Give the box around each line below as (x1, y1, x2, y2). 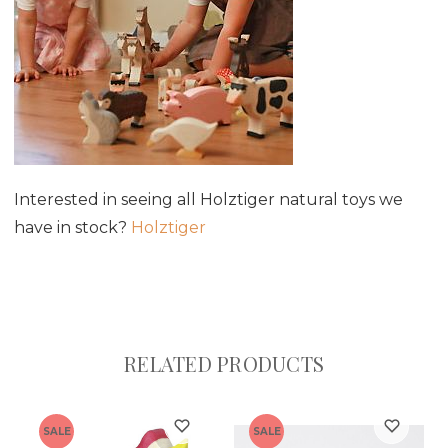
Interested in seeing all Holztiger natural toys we (14, 189, 403, 209)
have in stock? (14, 217, 131, 237)
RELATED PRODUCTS (124, 349, 324, 377)
